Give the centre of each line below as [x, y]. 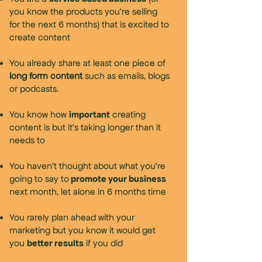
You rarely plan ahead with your [72, 217]
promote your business [118, 178]
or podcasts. [34, 88]
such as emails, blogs [126, 75]
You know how [39, 114]
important [89, 114]
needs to [27, 140]
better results [55, 243]
